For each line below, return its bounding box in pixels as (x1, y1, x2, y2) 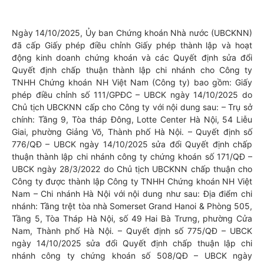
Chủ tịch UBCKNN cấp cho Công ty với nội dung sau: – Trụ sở (12, 102, 252, 112)
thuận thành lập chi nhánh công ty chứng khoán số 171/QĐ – (12, 151, 252, 161)
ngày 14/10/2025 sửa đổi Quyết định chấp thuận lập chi (12, 238, 252, 248)
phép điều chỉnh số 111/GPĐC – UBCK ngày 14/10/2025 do (12, 90, 252, 100)
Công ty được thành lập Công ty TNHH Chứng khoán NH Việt (12, 176, 252, 186)
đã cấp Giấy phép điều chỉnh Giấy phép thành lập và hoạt (12, 40, 252, 50)
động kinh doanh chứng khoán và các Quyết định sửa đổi (12, 52, 252, 62)
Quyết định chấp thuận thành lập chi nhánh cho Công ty (12, 65, 252, 75)
